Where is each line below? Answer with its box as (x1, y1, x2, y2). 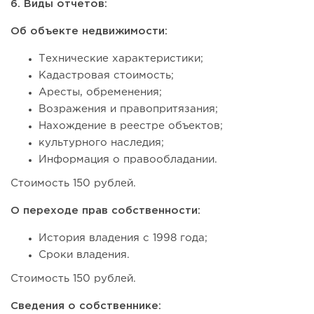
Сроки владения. (39, 250, 130, 260)
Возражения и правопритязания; (39, 104, 218, 114)
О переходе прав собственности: (11, 206, 200, 216)
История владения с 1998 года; (39, 233, 207, 243)
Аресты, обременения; (39, 88, 162, 97)
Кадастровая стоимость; (39, 71, 174, 81)
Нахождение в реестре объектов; (39, 121, 223, 131)
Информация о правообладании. (39, 155, 217, 165)
